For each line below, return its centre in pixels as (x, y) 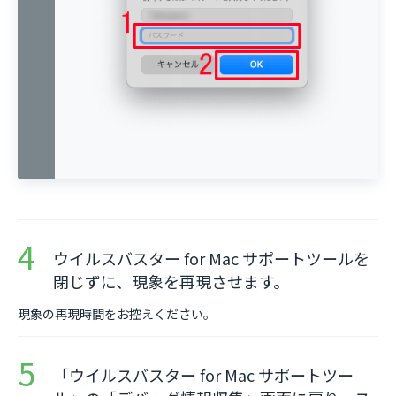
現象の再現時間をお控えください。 (117, 314)
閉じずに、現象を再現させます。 (171, 282)
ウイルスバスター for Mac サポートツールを (211, 259)
